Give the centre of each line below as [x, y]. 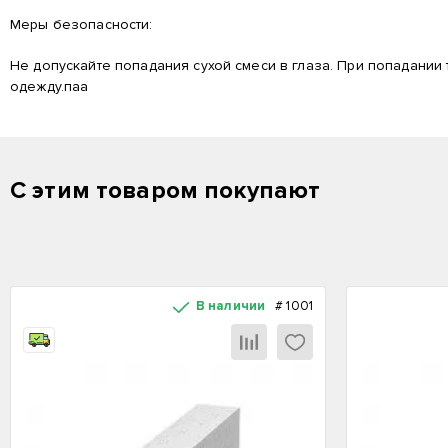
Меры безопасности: [81, 24]
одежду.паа [49, 86]
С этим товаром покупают [165, 190]
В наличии [230, 306]
